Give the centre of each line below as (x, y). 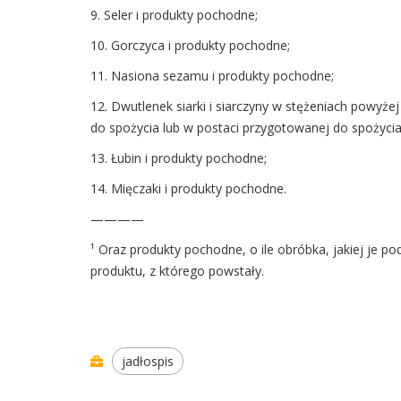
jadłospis (147, 362)
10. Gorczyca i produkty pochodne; (190, 46)
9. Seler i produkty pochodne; (174, 15)
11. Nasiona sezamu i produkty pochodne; (212, 76)
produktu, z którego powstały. (177, 271)
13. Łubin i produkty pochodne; (178, 158)
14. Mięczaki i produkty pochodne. (188, 189)
